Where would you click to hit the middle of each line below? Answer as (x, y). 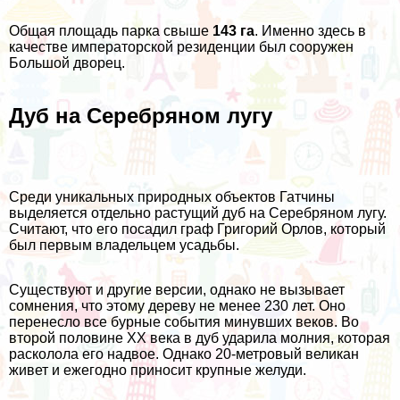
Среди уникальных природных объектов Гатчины (172, 196)
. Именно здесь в (310, 30)
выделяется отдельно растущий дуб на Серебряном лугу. (198, 212)
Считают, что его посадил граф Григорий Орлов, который (197, 229)
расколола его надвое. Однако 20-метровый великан (184, 354)
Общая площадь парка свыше (111, 30)
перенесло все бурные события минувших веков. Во (184, 321)
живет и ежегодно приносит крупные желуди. (158, 370)
